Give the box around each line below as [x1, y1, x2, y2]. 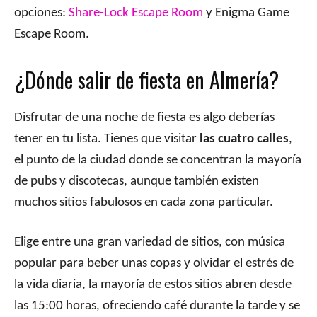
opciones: [14, 6, 69, 21]
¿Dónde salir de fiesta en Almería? [14, 64, 279, 96]
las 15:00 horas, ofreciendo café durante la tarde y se [14, 299, 300, 313]
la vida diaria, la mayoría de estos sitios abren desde [14, 278, 292, 292]
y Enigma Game [203, 6, 289, 21]
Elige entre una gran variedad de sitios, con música [14, 236, 285, 250]
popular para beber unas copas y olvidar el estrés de [14, 257, 294, 271]
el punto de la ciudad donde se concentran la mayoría [14, 154, 301, 168]
